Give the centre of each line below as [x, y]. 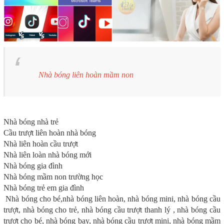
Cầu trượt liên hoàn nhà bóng [50, 132]
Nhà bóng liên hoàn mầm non [86, 74]
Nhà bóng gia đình [33, 165]
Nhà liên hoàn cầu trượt [42, 143]
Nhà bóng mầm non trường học [53, 176]
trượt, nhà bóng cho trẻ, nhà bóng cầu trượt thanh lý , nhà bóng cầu [112, 209]
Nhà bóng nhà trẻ [31, 121]
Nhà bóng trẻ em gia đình [44, 187]
